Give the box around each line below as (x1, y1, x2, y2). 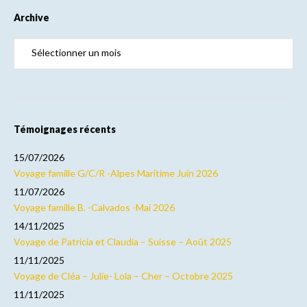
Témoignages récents (13, 123, 116, 135)
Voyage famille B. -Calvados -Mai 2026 (13, 201, 175, 214)
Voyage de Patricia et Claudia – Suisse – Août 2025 (13, 236, 232, 248)
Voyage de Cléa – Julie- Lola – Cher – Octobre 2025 (13, 270, 233, 282)
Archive (13, 12, 49, 24)
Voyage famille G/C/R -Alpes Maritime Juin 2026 (13, 167, 218, 180)
